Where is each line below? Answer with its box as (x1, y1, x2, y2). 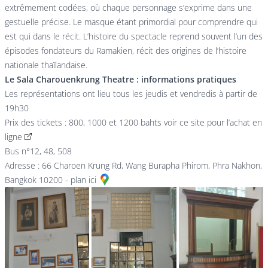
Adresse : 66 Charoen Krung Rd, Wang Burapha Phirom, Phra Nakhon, (5, 160, 262, 172)
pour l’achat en (207, 117, 262, 129)
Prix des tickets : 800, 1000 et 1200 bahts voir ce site (5, 117, 207, 129)
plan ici (71, 174, 96, 186)
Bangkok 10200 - (5, 174, 71, 186)
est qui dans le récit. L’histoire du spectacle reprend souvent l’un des (5, 31, 263, 42)
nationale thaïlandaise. (5, 59, 87, 71)
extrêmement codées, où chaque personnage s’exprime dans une (5, 2, 252, 14)
